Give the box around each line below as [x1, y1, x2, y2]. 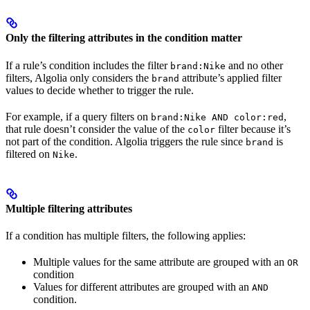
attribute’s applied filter [179, 71, 282, 84]
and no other [226, 59, 283, 71]
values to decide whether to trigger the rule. [6, 84, 194, 96]
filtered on [6, 147, 53, 160]
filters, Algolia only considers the [6, 71, 152, 84]
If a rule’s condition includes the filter [6, 59, 170, 71]
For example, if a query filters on [6, 110, 151, 122]
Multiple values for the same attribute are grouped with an [33, 256, 287, 268]
